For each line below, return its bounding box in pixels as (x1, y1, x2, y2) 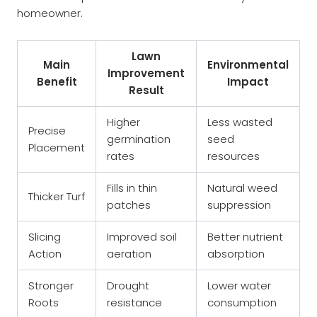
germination (107, 131, 171, 146)
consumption (207, 294, 277, 310)
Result (128, 82, 164, 98)
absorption (207, 246, 265, 261)
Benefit (36, 74, 77, 89)
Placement (28, 139, 85, 155)
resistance (107, 294, 162, 310)
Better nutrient (207, 229, 283, 244)
